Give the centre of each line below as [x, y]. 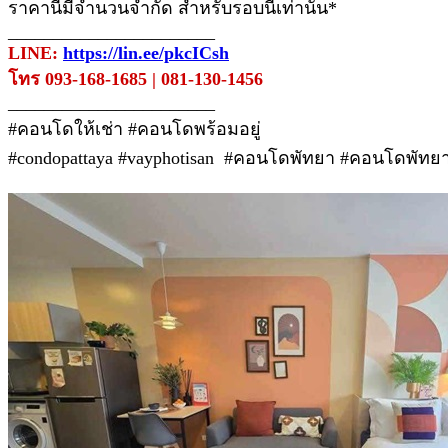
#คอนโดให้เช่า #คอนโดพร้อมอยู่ [134, 128]
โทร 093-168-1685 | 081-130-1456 [135, 78]
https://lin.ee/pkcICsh [146, 52]
